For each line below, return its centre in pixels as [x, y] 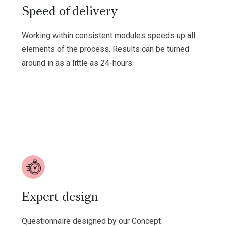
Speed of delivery [69, 12]
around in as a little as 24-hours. [77, 63]
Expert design [60, 197]
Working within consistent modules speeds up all [108, 35]
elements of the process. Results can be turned [105, 49]
